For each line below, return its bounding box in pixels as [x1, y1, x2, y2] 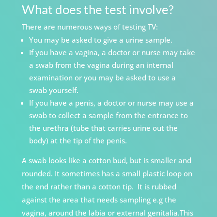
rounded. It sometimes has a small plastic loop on [21, 169, 192, 179]
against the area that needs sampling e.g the [21, 195, 176, 205]
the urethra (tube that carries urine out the [29, 123, 178, 133]
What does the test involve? [21, 1, 173, 17]
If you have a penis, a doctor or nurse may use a [29, 98, 194, 108]
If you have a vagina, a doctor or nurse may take [29, 47, 195, 58]
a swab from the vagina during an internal [29, 60, 173, 70]
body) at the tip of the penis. [29, 136, 127, 146]
